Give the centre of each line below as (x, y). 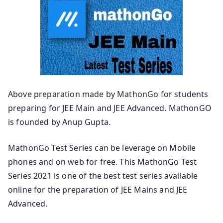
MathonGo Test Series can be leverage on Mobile (102, 148)
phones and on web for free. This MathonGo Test (103, 162)
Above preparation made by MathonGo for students (108, 94)
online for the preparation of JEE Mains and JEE (98, 189)
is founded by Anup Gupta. (59, 122)
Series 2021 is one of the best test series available (103, 175)
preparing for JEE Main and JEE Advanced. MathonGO (110, 108)
